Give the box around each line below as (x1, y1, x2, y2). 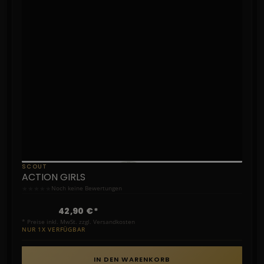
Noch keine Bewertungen (51, 184, 122, 193)
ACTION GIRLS (22, 170, 85, 184)
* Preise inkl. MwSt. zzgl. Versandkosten (22, 217, 135, 226)
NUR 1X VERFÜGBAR (22, 225, 85, 233)
